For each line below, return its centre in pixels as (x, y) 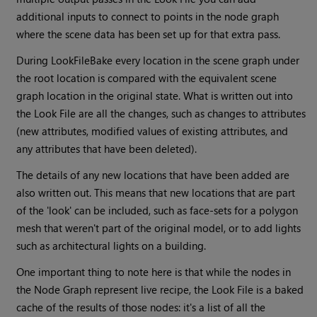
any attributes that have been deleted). (107, 149)
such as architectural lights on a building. (111, 246)
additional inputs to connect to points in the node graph (148, 17)
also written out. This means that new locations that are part (156, 193)
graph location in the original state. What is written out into (155, 96)
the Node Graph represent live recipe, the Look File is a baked (160, 290)
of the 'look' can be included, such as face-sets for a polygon (157, 211)
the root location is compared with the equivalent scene (147, 78)
